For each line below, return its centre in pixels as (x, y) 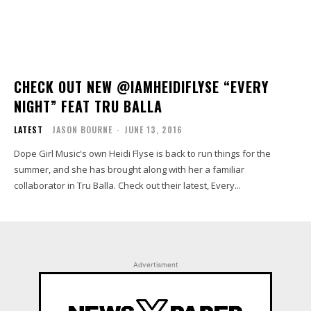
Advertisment (155, 264)
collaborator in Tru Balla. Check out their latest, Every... (127, 185)
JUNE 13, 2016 (153, 129)
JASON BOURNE (82, 129)
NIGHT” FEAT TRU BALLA (88, 106)
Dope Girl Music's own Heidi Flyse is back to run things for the (142, 153)
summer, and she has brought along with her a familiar (129, 169)
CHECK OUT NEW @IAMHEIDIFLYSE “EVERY (141, 86)
